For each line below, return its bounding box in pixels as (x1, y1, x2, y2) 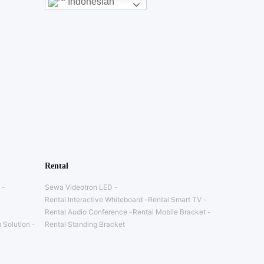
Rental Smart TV (148, 195, 202, 204)
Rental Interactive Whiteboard (45, 195, 143, 204)
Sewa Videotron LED (45, 183, 113, 192)
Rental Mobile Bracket (133, 207, 206, 217)
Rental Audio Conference (45, 207, 127, 217)
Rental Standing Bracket (45, 220, 125, 229)
